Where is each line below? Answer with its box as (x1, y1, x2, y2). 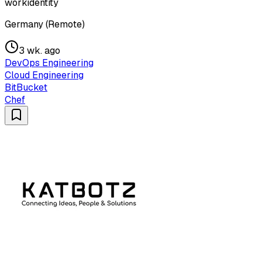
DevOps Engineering (5, 56, 94, 69)
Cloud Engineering (5, 68, 84, 81)
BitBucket (5, 81, 47, 94)
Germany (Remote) (5, 18, 85, 30)
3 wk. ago (19, 44, 60, 57)
